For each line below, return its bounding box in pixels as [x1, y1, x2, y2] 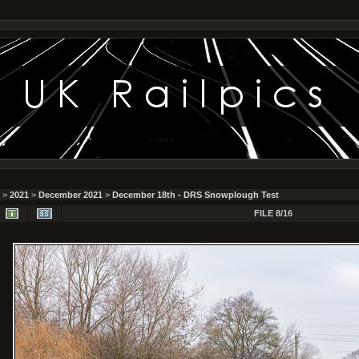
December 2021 [38, 190, 103, 200]
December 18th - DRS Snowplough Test [112, 190, 279, 200]
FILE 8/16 [253, 208, 292, 218]
